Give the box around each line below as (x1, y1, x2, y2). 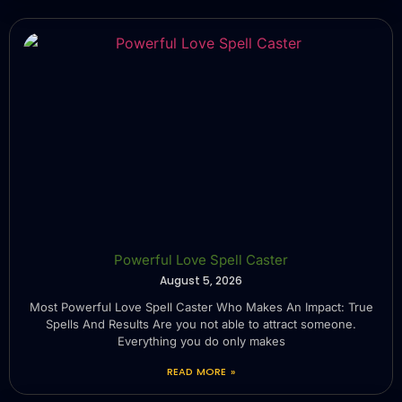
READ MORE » (166, 363, 236, 379)
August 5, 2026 (160, 272, 242, 288)
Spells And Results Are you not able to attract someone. (46, 316, 356, 331)
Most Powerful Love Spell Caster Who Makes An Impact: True (29, 299, 373, 314)
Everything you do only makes (117, 333, 285, 348)
